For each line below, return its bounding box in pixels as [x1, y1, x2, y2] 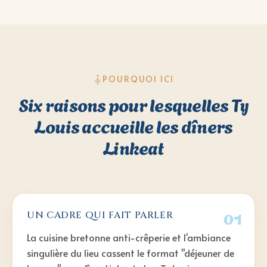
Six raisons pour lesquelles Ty [18, 91, 249, 117]
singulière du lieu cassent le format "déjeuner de [27, 246, 234, 260]
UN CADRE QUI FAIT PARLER [27, 209, 173, 222]
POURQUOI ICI [102, 73, 175, 85]
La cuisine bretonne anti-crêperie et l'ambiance [27, 231, 231, 244]
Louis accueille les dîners [34, 112, 233, 139]
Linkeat [103, 133, 164, 160]
